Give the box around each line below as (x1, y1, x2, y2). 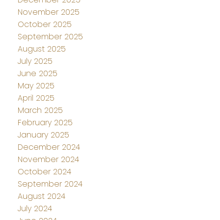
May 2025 (17, 80, 55, 91)
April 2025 (17, 92, 55, 104)
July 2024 (17, 202, 52, 214)
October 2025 (17, 18, 72, 30)
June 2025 (17, 67, 57, 79)
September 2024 (17, 178, 82, 190)
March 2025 (17, 104, 63, 116)
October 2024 (17, 165, 71, 177)
